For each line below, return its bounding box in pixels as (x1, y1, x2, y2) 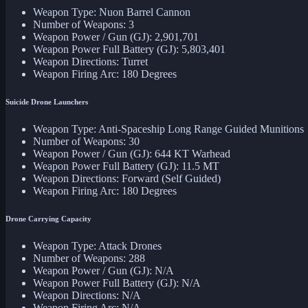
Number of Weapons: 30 (33, 135, 140, 148)
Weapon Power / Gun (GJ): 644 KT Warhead (33, 148, 230, 160)
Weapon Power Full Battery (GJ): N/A (33, 277, 201, 289)
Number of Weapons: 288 (33, 252, 145, 265)
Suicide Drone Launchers (5, 98, 88, 107)
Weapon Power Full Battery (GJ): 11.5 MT (33, 160, 219, 173)
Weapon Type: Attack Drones (33, 240, 162, 252)
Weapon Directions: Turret (33, 56, 148, 68)
